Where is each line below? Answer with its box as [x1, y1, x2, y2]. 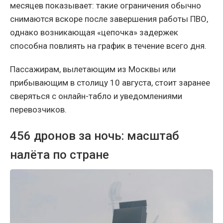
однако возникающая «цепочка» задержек [10, 27, 178, 38]
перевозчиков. [10, 105, 67, 115]
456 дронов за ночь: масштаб [10, 129, 179, 143]
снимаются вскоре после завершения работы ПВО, [10, 14, 208, 24]
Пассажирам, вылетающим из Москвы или [10, 64, 176, 75]
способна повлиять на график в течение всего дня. [10, 41, 207, 51]
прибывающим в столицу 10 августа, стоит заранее [10, 78, 210, 88]
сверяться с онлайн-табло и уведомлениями [10, 91, 182, 102]
